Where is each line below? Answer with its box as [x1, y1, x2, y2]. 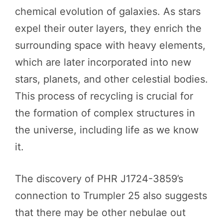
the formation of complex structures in [15, 107, 195, 119]
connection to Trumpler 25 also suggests [15, 189, 207, 202]
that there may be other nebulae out [15, 206, 186, 219]
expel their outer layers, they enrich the [15, 22, 202, 34]
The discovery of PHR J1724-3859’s [15, 172, 183, 185]
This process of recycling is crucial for [15, 90, 193, 102]
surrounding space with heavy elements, [15, 39, 206, 51]
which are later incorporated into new [15, 56, 191, 68]
